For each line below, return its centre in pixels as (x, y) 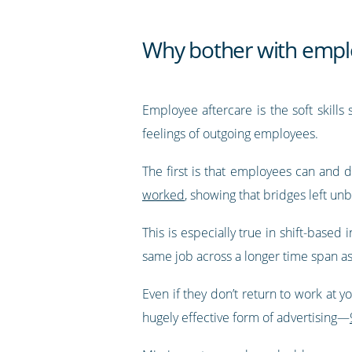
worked (163, 194)
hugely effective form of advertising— (246, 317)
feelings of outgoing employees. (230, 133)
